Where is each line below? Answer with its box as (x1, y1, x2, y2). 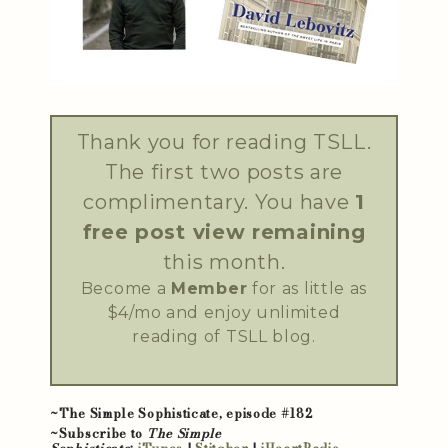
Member (171, 279, 248, 298)
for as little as (247, 279, 368, 298)
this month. (162, 250, 286, 274)
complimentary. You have (83, 190, 356, 214)
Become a (80, 279, 172, 298)
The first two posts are (104, 160, 344, 184)
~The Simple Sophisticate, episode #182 (50, 404, 313, 423)
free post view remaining (82, 220, 366, 244)
